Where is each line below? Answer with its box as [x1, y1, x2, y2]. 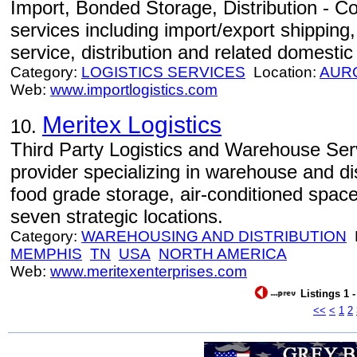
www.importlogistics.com [50, 81, 218, 98]
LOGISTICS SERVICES [81, 64, 245, 80]
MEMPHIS [10, 245, 82, 262]
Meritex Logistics [42, 112, 222, 138]
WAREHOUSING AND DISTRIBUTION [81, 228, 347, 245]
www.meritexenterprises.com [50, 263, 247, 280]
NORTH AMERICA [159, 245, 287, 262]
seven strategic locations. [10, 206, 223, 227]
